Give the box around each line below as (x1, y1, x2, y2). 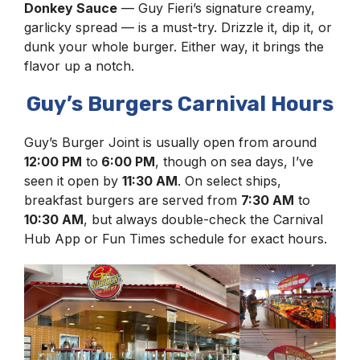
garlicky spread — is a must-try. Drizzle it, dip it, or (24, 19, 332, 36)
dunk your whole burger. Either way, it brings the (24, 39, 324, 55)
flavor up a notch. (24, 58, 138, 75)
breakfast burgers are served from (24, 192, 241, 209)
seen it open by (24, 173, 122, 190)
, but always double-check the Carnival (84, 211, 323, 228)
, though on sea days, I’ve (155, 153, 313, 170)
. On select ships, (178, 173, 281, 190)
